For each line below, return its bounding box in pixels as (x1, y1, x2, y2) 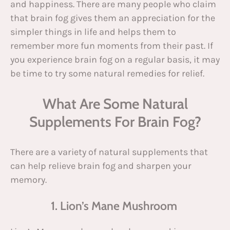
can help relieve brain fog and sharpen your (10, 160, 191, 171)
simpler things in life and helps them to (10, 26, 176, 37)
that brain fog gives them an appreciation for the (10, 12, 215, 24)
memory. (10, 174, 47, 185)
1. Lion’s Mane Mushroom (50, 198, 180, 213)
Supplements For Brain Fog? (29, 112, 201, 130)
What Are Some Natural (42, 94, 188, 112)
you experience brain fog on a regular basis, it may (10, 53, 220, 65)
